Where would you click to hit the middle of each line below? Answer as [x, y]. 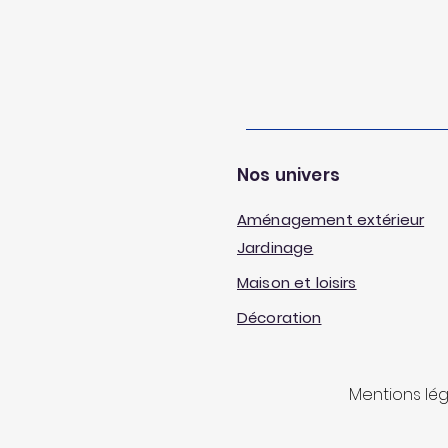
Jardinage [275, 247]
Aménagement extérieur [331, 219]
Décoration [279, 317]
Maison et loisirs [297, 282]
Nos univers [288, 175]
